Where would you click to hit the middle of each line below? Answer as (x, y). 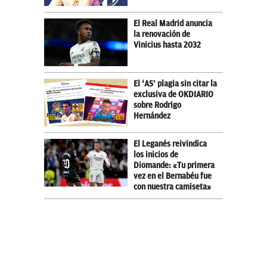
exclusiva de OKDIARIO (173, 94)
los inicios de (156, 154)
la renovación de (162, 34)
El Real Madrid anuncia (173, 23)
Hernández (152, 116)
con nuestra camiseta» (172, 187)
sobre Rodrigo (157, 105)
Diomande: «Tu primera (174, 165)
